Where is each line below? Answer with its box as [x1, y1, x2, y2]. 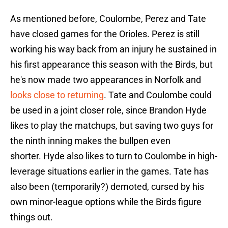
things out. [10, 212, 53, 223]
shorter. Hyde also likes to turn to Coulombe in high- [10, 151, 217, 162]
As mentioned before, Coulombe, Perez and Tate [10, 13, 206, 24]
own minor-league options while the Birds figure [10, 196, 202, 208]
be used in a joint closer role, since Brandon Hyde [10, 105, 207, 116]
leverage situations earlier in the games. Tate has [10, 166, 209, 177]
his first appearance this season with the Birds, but [10, 59, 213, 70]
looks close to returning [10, 90, 104, 101]
